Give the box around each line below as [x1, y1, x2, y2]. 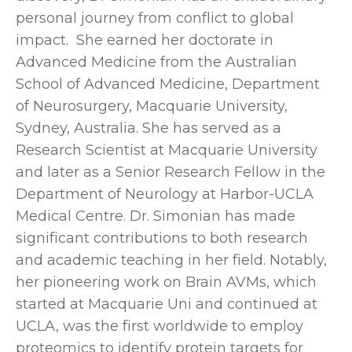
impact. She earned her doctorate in [16, 31, 273, 49]
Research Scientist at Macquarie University [16, 141, 317, 159]
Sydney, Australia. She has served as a [16, 119, 281, 137]
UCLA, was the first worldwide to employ [16, 317, 303, 335]
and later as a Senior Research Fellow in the [16, 163, 325, 181]
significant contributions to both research [16, 229, 308, 247]
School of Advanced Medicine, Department [16, 75, 320, 93]
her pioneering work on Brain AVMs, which [16, 273, 317, 291]
